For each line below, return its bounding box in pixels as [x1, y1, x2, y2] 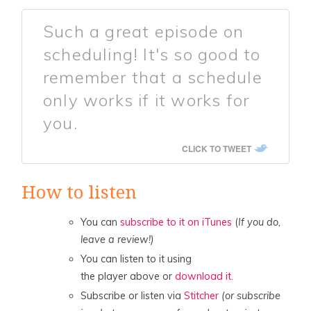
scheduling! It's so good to [43, 43, 261, 65]
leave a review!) [81, 233, 155, 246]
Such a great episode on [43, 20, 244, 42]
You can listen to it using [81, 253, 192, 266]
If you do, [238, 216, 281, 229]
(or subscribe [221, 289, 281, 303]
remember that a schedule [43, 66, 262, 87]
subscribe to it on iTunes [120, 216, 233, 229]
